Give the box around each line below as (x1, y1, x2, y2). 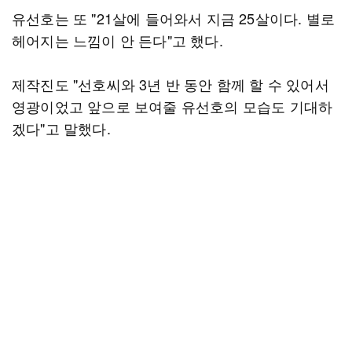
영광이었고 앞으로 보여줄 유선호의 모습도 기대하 (12, 96, 333, 116)
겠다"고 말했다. (12, 118, 111, 138)
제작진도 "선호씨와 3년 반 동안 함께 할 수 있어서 (12, 74, 329, 94)
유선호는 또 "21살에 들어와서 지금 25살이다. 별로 (12, 8, 335, 28)
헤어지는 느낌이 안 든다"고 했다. (12, 30, 223, 50)
